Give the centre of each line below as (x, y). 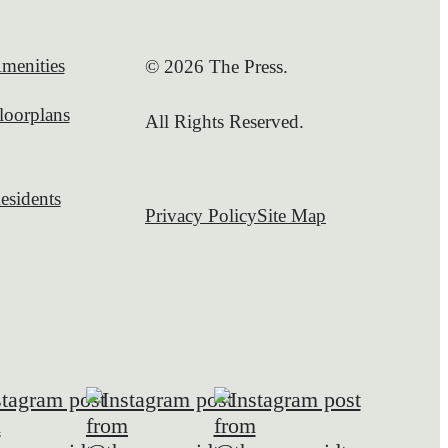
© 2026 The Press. (216, 66)
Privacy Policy (201, 215)
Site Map (291, 215)
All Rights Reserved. (224, 121)
